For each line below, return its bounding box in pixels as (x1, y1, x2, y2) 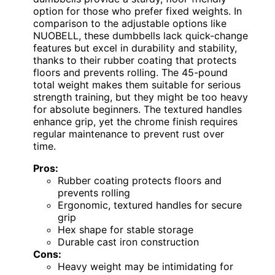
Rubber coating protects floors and (58, 174, 222, 187)
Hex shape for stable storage (58, 223, 193, 236)
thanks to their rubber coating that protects (33, 53, 236, 66)
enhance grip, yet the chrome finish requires (33, 115, 238, 128)
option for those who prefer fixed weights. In (33, 4, 242, 17)
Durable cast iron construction (58, 235, 199, 248)
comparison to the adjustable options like (33, 17, 227, 29)
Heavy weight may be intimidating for (58, 260, 233, 273)
